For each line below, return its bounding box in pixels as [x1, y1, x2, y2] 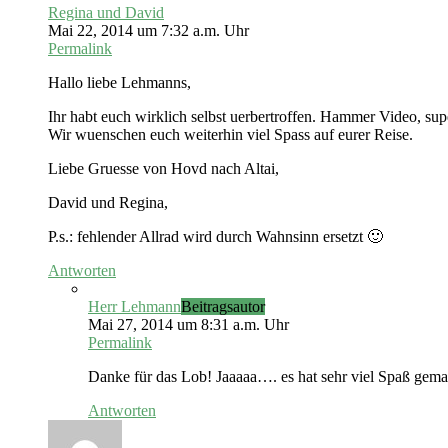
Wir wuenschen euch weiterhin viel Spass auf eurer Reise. [48, 126, 413, 144]
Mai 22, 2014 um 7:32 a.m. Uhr [48, 22, 249, 40]
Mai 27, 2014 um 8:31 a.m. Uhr [88, 316, 289, 334]
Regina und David [48, 4, 164, 22]
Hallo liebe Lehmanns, [48, 74, 191, 92]
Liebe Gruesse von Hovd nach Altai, [48, 160, 279, 178]
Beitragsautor [181, 298, 265, 316]
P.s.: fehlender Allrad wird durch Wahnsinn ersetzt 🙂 [48, 228, 383, 246]
